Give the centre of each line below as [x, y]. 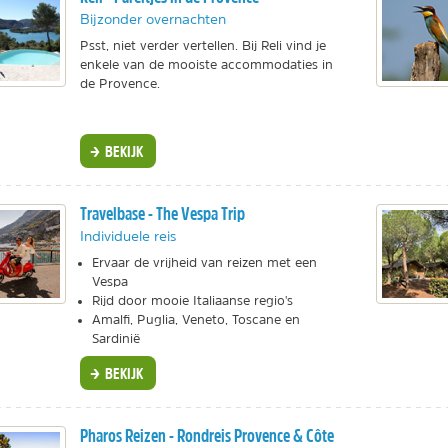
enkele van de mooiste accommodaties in [206, 64]
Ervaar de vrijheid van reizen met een [204, 263]
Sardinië [115, 339]
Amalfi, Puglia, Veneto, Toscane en [195, 320]
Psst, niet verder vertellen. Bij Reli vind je [202, 45]
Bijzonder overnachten [152, 18]
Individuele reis [127, 236]
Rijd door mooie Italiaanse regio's [192, 301]
